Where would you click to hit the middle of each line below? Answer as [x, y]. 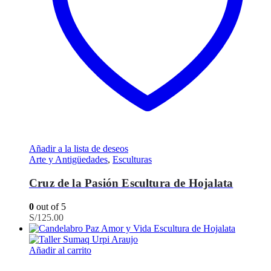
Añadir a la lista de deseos [79, 149]
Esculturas [132, 160]
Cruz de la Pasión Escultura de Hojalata [131, 183]
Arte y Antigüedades [68, 160]
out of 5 [50, 206]
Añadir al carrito [60, 250]
